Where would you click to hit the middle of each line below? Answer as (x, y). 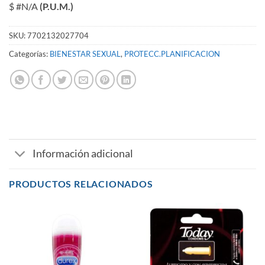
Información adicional (83, 154)
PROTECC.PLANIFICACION (172, 54)
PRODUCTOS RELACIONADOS (81, 183)
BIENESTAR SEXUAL (85, 54)
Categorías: (29, 54)
